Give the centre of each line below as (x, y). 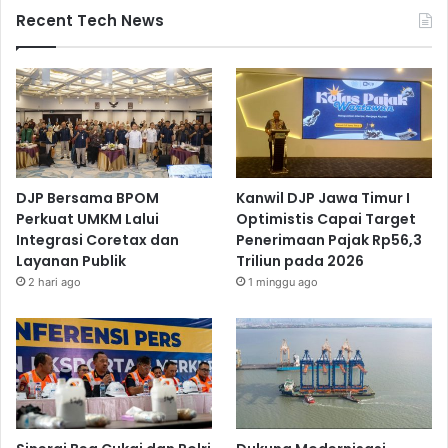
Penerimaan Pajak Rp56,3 (329, 240)
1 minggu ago (283, 282)
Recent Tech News (90, 21)
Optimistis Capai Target (326, 219)
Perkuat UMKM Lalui (87, 219)
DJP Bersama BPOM (87, 198)
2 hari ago (54, 282)
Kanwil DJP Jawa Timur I (323, 198)
